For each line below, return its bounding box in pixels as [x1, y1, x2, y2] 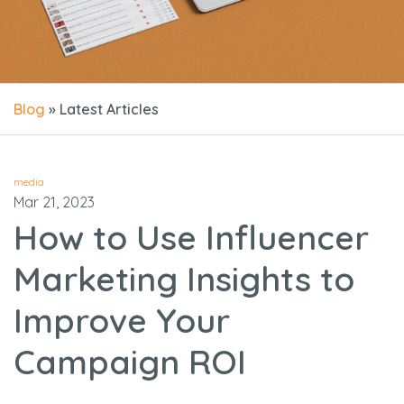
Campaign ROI [14, 340, 246, 382]
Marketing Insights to [14, 257, 354, 299]
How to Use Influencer [14, 216, 369, 258]
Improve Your [14, 298, 230, 341]
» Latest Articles [45, 100, 159, 119]
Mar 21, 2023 [14, 192, 95, 211]
